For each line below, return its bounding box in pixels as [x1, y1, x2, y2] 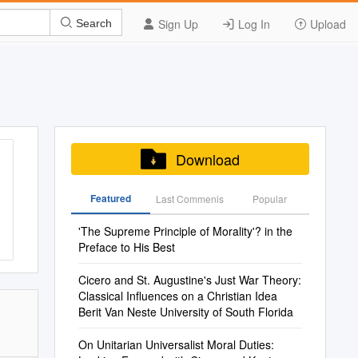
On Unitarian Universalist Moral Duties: [78, 336, 274, 352]
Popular [252, 192, 287, 205]
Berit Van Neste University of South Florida [78, 304, 293, 320]
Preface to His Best [78, 239, 175, 255]
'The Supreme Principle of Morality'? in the [78, 223, 292, 239]
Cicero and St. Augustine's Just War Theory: [78, 272, 301, 288]
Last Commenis [156, 192, 225, 205]
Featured [89, 191, 131, 205]
